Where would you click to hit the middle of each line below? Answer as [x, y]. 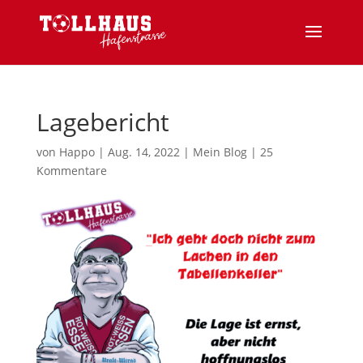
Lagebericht [102, 122]
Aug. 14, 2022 [143, 152]
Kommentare [71, 171]
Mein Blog [220, 152]
